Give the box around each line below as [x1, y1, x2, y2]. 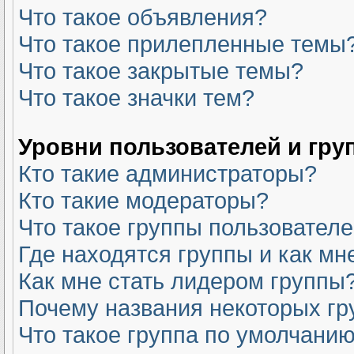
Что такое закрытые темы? [18, 58, 303, 84]
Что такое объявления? [18, 4, 267, 30]
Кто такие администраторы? [18, 160, 317, 186]
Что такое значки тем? [18, 85, 254, 111]
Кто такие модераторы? [18, 187, 269, 213]
